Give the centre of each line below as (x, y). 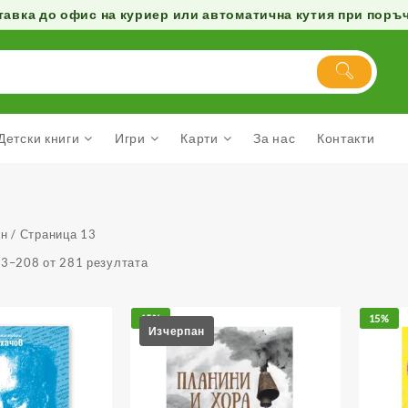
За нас (275, 138)
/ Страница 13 (52, 234)
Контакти (346, 138)
